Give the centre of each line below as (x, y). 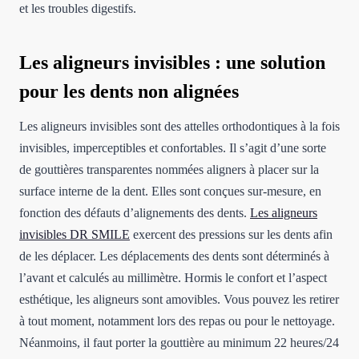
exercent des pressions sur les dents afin (231, 234)
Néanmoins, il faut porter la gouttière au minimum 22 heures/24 (179, 342)
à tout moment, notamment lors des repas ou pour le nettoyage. (177, 321)
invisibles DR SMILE (75, 234)
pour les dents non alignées (129, 91)
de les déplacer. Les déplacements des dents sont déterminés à (174, 256)
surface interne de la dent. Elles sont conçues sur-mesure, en (170, 191)
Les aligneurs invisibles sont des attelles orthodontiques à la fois (179, 126)
